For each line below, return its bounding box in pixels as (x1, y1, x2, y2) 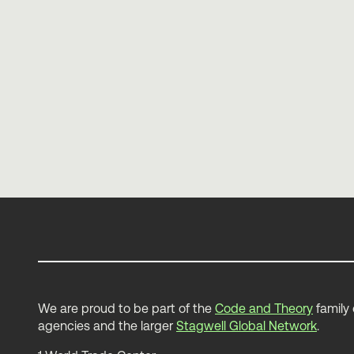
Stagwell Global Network (176, 318, 317, 333)
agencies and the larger (38, 318, 176, 333)
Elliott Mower (57, 99, 128, 114)
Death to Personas (57, 83, 167, 98)
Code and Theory (215, 301, 313, 316)
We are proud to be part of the (38, 301, 215, 316)
